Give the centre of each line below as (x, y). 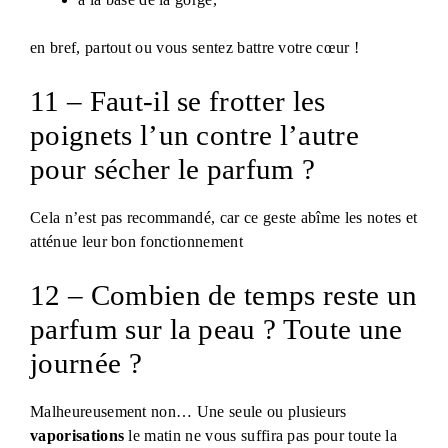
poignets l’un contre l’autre (194, 135)
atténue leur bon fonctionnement (136, 242)
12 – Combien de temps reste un (224, 295)
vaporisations (77, 436)
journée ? (86, 363)
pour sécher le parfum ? (173, 169)
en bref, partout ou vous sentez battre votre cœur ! (195, 48)
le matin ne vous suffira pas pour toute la (260, 436)
